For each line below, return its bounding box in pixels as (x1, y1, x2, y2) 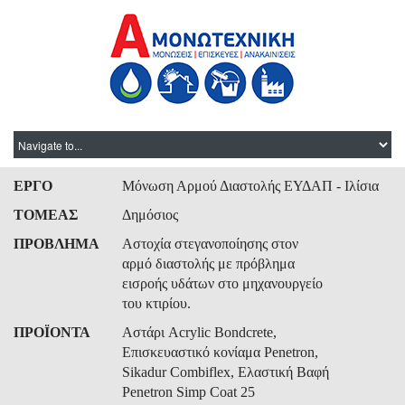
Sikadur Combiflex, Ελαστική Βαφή (122, 364, 329, 380)
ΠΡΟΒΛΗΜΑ (14, 236, 99, 251)
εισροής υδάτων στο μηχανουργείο (122, 276, 323, 291)
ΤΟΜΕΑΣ (14, 207, 78, 222)
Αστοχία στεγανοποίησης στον (122, 236, 298, 251)
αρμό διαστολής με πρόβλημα (122, 256, 295, 271)
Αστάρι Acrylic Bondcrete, (122, 325, 277, 340)
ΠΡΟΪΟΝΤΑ (14, 325, 90, 340)
